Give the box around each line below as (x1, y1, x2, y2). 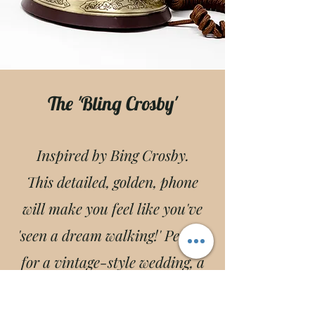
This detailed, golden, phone (27, 172, 198, 191)
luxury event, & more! (44, 278, 181, 298)
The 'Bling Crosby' (48, 91, 177, 115)
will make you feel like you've (22, 198, 202, 218)
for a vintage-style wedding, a (20, 252, 205, 271)
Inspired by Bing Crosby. (36, 145, 189, 165)
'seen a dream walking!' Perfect (17, 225, 208, 245)
